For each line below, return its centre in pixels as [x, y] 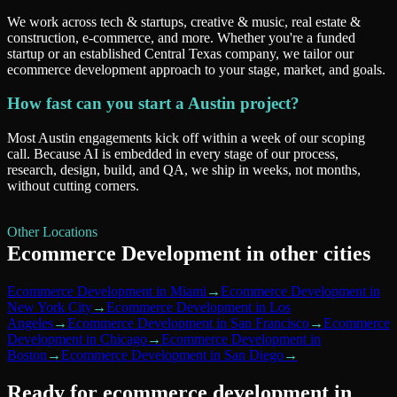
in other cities [306, 253]
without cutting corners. [73, 186]
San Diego [254, 354]
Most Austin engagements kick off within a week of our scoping [186, 138]
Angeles [30, 323]
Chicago [124, 339]
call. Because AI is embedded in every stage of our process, [173, 154]
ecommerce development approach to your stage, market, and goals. [196, 69]
